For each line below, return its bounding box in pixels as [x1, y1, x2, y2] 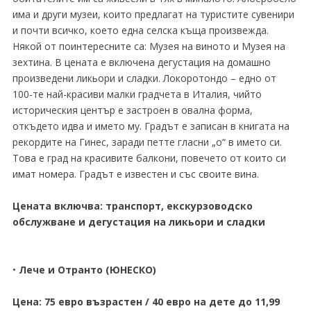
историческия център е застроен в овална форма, [12, 103, 253, 117]
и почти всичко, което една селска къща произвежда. [12, 24, 269, 37]
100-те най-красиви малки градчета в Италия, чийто [12, 87, 262, 101]
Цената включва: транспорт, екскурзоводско [12, 199, 253, 212]
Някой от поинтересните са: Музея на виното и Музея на [12, 40, 285, 53]
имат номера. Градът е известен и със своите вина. [12, 167, 259, 180]
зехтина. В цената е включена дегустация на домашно [12, 56, 271, 69]
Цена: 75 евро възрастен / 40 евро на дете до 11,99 [12, 295, 280, 308]
